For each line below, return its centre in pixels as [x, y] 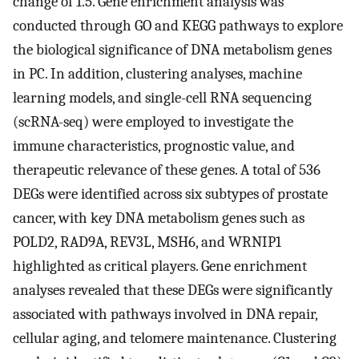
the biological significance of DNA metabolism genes [172, 50]
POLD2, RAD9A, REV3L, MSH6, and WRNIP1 [147, 242]
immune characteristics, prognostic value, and [154, 146]
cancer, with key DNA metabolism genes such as [159, 218]
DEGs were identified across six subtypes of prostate [170, 194]
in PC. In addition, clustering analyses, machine [157, 74]
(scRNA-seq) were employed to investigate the [153, 122]
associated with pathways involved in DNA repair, [165, 315]
